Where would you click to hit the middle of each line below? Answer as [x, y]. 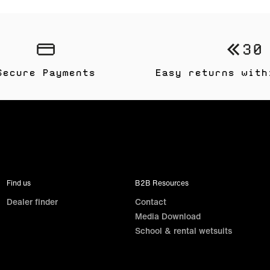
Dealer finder [32, 202]
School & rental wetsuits [183, 231]
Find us [18, 183]
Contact [150, 202]
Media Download [168, 216]
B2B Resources [162, 183]
